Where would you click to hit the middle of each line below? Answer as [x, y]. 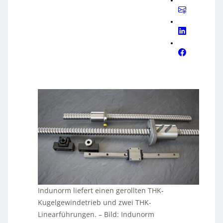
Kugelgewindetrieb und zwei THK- [95, 202]
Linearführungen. [68, 214]
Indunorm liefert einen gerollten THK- [101, 190]
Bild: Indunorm [129, 214]
